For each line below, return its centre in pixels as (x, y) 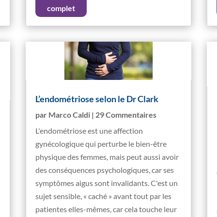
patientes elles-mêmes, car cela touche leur (106, 209)
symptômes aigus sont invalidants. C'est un (107, 183)
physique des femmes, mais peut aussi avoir (107, 157)
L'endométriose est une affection (89, 131)
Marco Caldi (70, 115)
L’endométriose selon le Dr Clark (97, 99)
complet (61, 8)
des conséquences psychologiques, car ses (105, 170)
